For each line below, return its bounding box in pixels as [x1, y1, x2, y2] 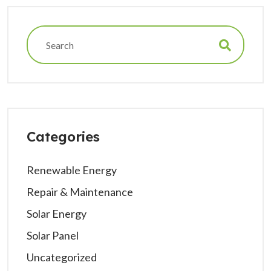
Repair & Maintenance [27, 185, 133, 198]
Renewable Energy [27, 163, 117, 177]
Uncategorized [27, 250, 97, 264]
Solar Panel [27, 229, 79, 242]
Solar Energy [27, 207, 87, 220]
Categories [27, 128, 100, 145]
